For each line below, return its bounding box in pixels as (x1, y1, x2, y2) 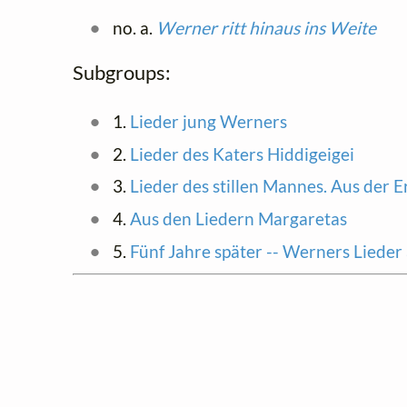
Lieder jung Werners (129, 110, 287, 132)
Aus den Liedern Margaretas (129, 208, 347, 230)
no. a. (108, 17, 156, 39)
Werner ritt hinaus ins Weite (155, 17, 376, 39)
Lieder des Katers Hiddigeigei (129, 143, 354, 164)
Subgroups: (73, 60, 171, 85)
